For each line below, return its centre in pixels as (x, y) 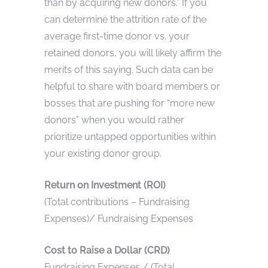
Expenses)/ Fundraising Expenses (119, 218)
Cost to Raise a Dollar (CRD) (107, 250)
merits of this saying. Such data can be (129, 69)
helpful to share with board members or (132, 86)
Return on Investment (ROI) (105, 185)
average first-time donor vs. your (117, 36)
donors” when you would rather (114, 120)
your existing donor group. (103, 153)
